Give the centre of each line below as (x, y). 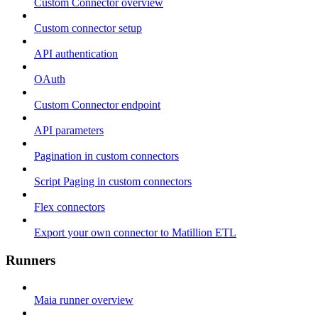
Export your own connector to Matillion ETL (135, 232)
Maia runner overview (84, 300)
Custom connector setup (88, 28)
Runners (31, 260)
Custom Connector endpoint (97, 105)
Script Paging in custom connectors (113, 181)
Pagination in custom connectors (106, 156)
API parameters (69, 130)
